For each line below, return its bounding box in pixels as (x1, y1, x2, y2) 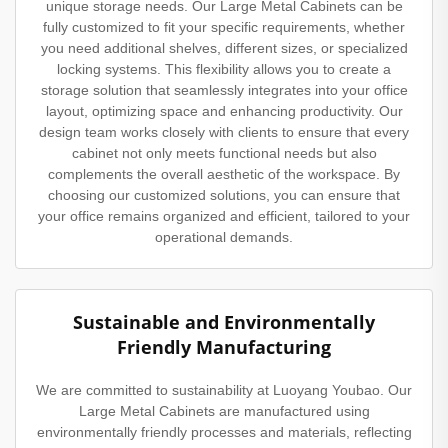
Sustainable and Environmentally (73, 309, 375, 334)
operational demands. (155, 228, 293, 245)
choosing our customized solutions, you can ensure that (48, 186, 400, 203)
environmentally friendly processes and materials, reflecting (36, 423, 412, 440)
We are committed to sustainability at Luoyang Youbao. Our (36, 381, 412, 398)
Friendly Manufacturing (117, 334, 331, 359)
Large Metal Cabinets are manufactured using (78, 402, 370, 419)
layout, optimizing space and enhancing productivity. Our (45, 102, 403, 119)
